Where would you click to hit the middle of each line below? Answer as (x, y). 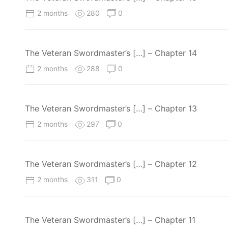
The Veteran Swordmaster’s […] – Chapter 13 (111, 109)
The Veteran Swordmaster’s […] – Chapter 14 (111, 53)
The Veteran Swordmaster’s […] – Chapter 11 (110, 220)
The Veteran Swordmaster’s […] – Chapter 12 (111, 164)
